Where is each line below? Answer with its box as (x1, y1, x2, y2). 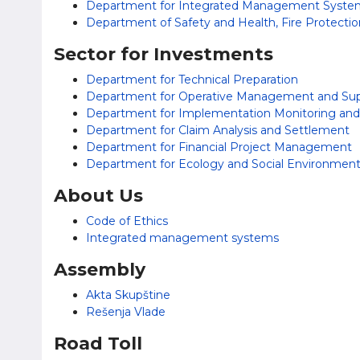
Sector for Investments (54, 43, 273, 65)
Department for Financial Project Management (86, 140, 352, 154)
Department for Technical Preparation (86, 72, 298, 87)
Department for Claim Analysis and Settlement (86, 123, 350, 137)
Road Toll (54, 333, 142, 354)
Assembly (54, 259, 145, 280)
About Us (54, 185, 143, 207)
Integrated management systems (86, 231, 279, 245)
